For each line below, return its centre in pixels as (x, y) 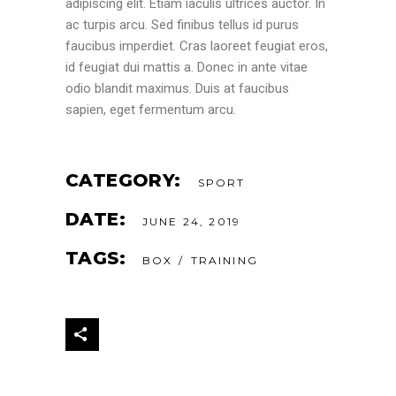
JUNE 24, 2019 (192, 221)
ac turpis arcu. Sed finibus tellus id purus (182, 24)
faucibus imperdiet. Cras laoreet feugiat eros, (197, 46)
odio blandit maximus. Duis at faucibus (177, 88)
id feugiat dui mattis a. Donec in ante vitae (187, 67)
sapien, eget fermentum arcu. (151, 109)
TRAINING (224, 260)
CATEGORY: (123, 180)
